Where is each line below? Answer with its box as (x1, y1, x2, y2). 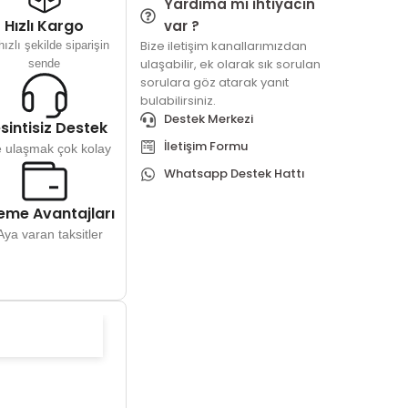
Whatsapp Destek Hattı (164, 165, 306, 182)
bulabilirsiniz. (139, 92, 216, 109)
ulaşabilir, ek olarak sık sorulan (139, 56, 321, 73)
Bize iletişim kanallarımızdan (139, 37, 307, 55)
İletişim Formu (164, 138, 249, 155)
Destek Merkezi (164, 110, 254, 127)
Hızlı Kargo (5, 15, 85, 36)
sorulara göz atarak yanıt (139, 74, 289, 91)
